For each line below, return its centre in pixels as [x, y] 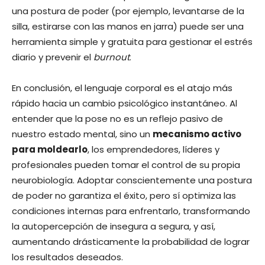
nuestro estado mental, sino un [82, 134]
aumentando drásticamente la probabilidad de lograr [131, 241]
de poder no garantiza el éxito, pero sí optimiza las [124, 195]
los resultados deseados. [67, 257]
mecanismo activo [197, 134]
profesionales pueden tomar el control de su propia [126, 164]
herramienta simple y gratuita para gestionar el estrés [132, 41]
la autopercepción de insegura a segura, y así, [114, 226]
